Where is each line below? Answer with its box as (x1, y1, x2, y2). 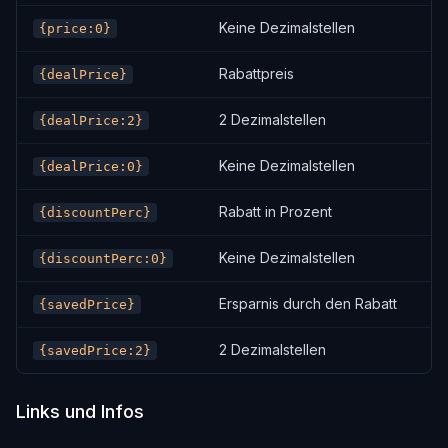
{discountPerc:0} (39, 251, 167, 266)
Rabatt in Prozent (219, 203, 332, 220)
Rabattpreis (219, 65, 294, 82)
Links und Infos (16, 401, 144, 422)
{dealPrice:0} (39, 159, 143, 174)
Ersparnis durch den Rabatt (219, 295, 397, 312)
